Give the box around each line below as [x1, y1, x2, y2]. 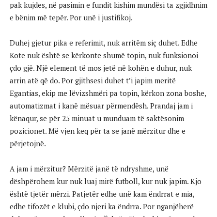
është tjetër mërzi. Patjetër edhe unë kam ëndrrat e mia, [10, 188, 194, 199]
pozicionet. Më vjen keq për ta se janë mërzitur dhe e [10, 125, 186, 136]
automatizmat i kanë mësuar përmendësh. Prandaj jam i [10, 100, 193, 110]
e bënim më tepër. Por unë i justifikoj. [10, 12, 133, 22]
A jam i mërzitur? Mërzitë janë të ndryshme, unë [10, 163, 169, 173]
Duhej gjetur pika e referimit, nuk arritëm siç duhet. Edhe [10, 37, 198, 47]
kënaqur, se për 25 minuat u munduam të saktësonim [10, 113, 184, 123]
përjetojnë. [10, 138, 46, 148]
